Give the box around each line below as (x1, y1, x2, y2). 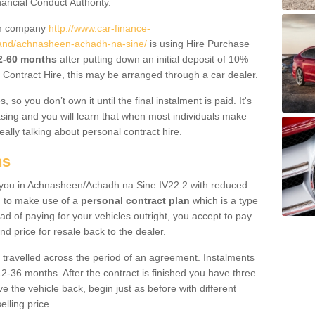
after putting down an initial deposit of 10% (57, 53, 248, 65)
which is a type (190, 195, 258, 206)
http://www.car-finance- (49, 22, 150, 34)
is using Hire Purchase (147, 38, 250, 49)
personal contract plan (81, 195, 190, 206)
